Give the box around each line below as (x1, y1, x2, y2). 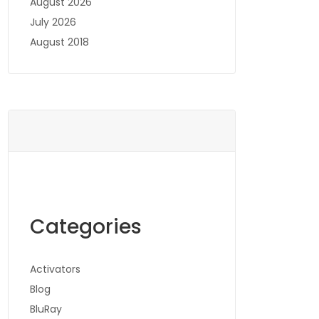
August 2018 (30, 35, 89, 49)
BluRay (30, 302, 62, 316)
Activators (30, 262, 80, 276)
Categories (30, 213, 142, 241)
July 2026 (30, 15, 76, 29)
